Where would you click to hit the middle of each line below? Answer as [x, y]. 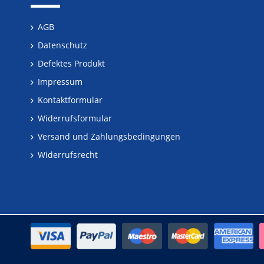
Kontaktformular [70, 100]
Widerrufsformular [75, 118]
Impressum [60, 82]
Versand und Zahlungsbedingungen [109, 136]
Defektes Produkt [71, 63]
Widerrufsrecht [68, 155]
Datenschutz [62, 45]
